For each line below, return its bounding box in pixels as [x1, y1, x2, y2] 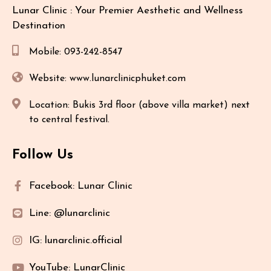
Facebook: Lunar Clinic [29, 180, 132, 191]
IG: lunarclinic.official [29, 235, 122, 246]
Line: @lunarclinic [29, 207, 110, 218]
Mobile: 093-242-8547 [28, 47, 122, 57]
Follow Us [12, 148, 73, 163]
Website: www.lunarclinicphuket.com [28, 74, 186, 84]
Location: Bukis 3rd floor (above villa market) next [28, 100, 250, 111]
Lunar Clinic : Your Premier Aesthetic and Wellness [12, 5, 243, 16]
